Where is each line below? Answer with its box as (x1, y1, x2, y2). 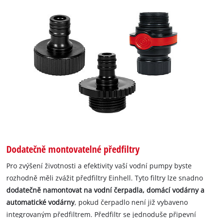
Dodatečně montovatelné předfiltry (6, 142, 140, 156)
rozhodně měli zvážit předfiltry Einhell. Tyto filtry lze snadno (6, 173, 203, 182)
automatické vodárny (6, 197, 75, 207)
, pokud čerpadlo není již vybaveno (74, 197, 188, 207)
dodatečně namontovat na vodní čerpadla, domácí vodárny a (6, 185, 205, 195)
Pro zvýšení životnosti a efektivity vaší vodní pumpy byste (6, 161, 192, 170)
